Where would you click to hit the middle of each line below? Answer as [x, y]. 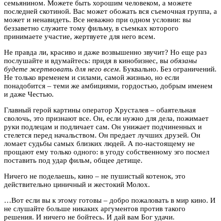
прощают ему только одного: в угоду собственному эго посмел [107, 152]
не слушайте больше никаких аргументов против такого [95, 208]
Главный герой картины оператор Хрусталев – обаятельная [100, 110]
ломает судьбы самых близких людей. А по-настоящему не [99, 143]
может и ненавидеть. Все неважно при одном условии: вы [97, 19]
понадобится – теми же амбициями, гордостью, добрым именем [108, 86]
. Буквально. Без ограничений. [168, 69]
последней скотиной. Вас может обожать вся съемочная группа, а [110, 11]
